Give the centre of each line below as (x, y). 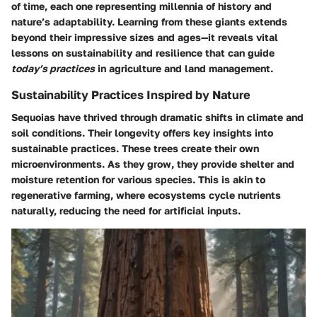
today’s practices (53, 68)
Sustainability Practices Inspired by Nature (131, 94)
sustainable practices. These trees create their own (135, 148)
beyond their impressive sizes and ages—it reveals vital (145, 37)
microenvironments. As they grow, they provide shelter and (153, 163)
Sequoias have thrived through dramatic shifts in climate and (157, 117)
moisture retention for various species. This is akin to (138, 179)
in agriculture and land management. (184, 68)
